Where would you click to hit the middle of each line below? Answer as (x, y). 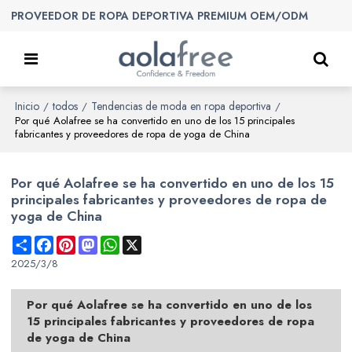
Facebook (75, 242)
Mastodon (119, 242)
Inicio (27, 106)
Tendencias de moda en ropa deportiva (181, 106)
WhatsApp (143, 242)
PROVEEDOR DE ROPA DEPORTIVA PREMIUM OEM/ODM (160, 15)
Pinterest (94, 242)
